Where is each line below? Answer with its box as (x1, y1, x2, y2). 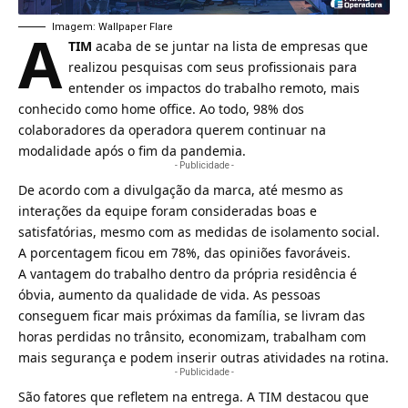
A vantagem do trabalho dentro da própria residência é (18, 264, 357, 282)
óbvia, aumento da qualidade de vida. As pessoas (18, 285, 321, 303)
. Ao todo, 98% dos (192, 99, 304, 117)
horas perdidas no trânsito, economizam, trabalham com (18, 327, 366, 345)
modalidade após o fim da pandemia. (18, 141, 246, 159)
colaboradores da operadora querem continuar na (18, 120, 326, 138)
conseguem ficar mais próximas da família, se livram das (18, 306, 365, 324)
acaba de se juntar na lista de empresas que (92, 36, 368, 55)
